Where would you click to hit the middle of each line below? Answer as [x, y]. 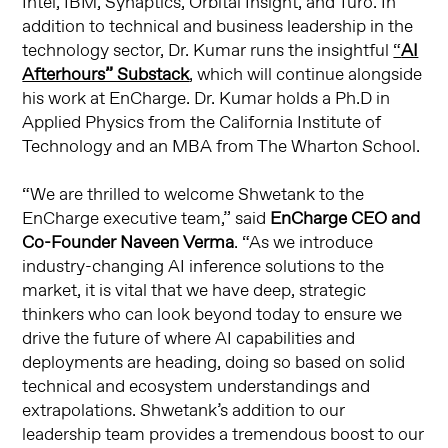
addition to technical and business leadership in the [218, 27]
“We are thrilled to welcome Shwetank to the [193, 195]
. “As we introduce [304, 243]
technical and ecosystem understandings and [196, 387]
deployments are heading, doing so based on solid [214, 363]
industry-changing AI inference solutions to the [203, 267]
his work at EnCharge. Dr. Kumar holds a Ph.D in [206, 99]
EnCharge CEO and [345, 219]
